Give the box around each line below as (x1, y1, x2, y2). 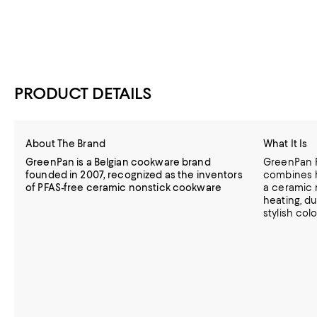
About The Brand (25, 138, 105, 149)
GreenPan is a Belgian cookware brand (25, 156, 211, 168)
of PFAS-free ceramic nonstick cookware (25, 182, 221, 193)
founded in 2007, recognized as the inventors (25, 169, 243, 180)
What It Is (263, 138, 308, 149)
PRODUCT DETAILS (14, 83, 152, 103)
